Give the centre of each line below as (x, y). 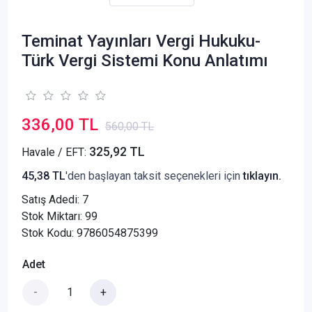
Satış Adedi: (52, 199)
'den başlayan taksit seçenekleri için (154, 175)
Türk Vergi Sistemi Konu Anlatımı (145, 60)
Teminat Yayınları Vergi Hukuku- (141, 41)
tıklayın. (262, 175)
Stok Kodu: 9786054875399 (90, 233)
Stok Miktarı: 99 (60, 216)
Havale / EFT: (55, 152)
